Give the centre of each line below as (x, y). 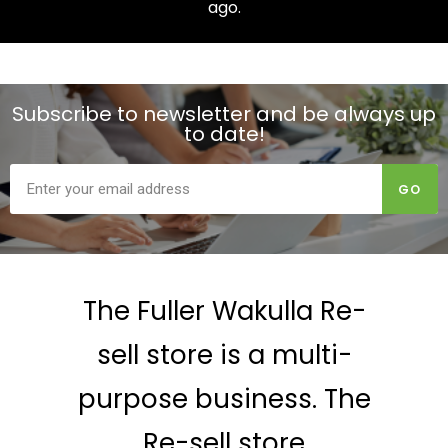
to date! (224, 134)
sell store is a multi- (224, 355)
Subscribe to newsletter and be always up (224, 114)
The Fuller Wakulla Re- (224, 311)
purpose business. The (224, 399)
